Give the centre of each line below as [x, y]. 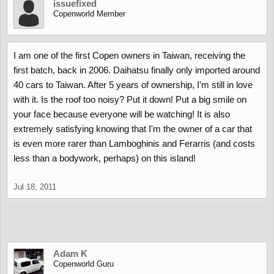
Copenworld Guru [83, 264]
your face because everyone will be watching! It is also [122, 114]
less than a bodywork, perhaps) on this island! [105, 158]
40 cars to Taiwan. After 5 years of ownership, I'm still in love [133, 85]
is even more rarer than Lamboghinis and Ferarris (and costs [134, 143]
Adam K [70, 254]
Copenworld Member [89, 14]
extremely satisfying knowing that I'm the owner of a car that [133, 129]
